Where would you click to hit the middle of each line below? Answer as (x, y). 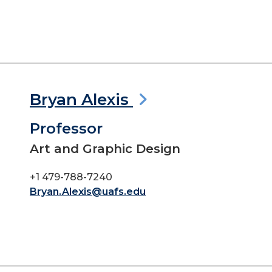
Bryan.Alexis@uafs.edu (88, 192)
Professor (66, 128)
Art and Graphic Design (105, 149)
